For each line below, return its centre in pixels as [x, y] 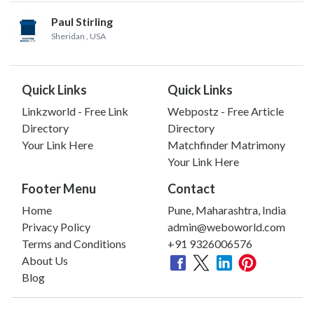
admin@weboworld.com [226, 226]
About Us [45, 260]
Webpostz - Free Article [226, 111]
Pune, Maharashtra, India [227, 210]
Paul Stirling [82, 21]
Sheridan [68, 36]
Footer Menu [59, 188]
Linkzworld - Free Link [75, 111]
